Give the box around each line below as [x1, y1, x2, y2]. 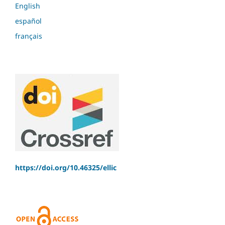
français [15, 31, 42, 41]
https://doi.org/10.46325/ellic [15, 163, 117, 173]
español [15, 16, 42, 26]
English [15, 1, 40, 11]
